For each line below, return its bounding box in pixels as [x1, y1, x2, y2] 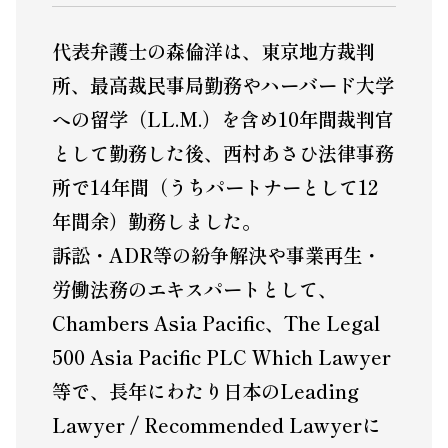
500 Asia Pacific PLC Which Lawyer [51, 343, 391, 372]
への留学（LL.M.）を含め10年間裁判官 [51, 105, 394, 134]
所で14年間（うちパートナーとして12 [51, 173, 378, 202]
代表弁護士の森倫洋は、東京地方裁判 [51, 37, 375, 66]
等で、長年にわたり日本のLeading [51, 377, 359, 406]
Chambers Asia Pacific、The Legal [51, 309, 380, 338]
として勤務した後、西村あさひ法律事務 [51, 139, 394, 168]
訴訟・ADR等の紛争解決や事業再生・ [51, 241, 381, 270]
